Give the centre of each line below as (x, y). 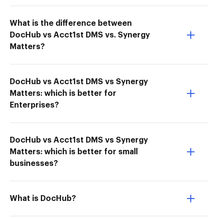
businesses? (34, 163)
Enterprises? (34, 105)
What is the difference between (71, 23)
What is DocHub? (43, 199)
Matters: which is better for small (74, 152)
